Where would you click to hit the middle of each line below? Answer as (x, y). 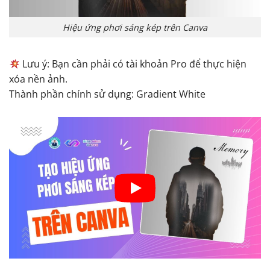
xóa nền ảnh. (38, 79)
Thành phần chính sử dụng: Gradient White (107, 94)
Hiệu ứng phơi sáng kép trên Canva (135, 27)
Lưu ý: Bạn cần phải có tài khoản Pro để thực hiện (133, 64)
